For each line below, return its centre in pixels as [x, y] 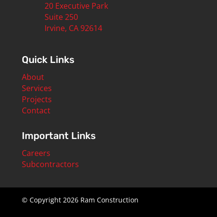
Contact [36, 110]
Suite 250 [61, 17]
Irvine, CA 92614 [73, 28]
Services [37, 88]
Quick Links [48, 60]
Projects [37, 99]
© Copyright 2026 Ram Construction [80, 200]
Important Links [59, 136]
